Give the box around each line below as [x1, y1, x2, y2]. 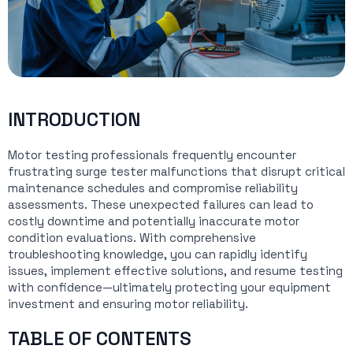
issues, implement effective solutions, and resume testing [8, 263, 343, 278]
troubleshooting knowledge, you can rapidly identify [8, 247, 307, 262]
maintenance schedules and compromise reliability [8, 180, 298, 195]
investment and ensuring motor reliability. [8, 296, 248, 311]
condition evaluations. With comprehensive [8, 230, 256, 245]
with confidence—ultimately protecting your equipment [8, 280, 331, 295]
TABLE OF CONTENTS [8, 325, 191, 351]
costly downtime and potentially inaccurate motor [8, 214, 299, 229]
